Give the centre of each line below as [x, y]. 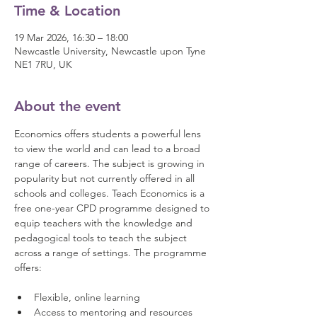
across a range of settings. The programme [112, 253]
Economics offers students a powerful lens [109, 134]
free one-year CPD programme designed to [113, 208]
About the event [68, 106]
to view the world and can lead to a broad [109, 149]
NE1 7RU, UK [43, 64]
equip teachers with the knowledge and [105, 223]
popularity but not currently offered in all [106, 178]
